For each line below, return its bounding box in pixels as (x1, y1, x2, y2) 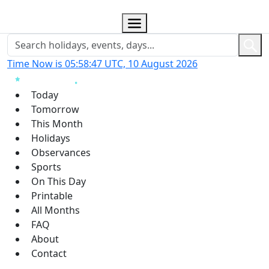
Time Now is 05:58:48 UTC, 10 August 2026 (7, 56, 198, 70)
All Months (31, 203, 80, 217)
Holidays (31, 131, 70, 145)
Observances (31, 145, 91, 159)
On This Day (31, 174, 86, 188)
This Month (31, 116, 83, 130)
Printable (31, 189, 73, 202)
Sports (31, 160, 61, 174)
